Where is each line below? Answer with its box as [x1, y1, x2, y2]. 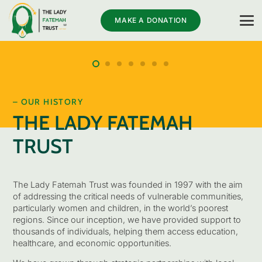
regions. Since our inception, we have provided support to [12, 214, 241, 225]
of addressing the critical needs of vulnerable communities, [12, 191, 243, 201]
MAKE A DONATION [115, 16, 187, 25]
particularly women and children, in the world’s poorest [12, 202, 228, 213]
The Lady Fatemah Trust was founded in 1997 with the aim [12, 179, 243, 189]
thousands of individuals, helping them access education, [12, 226, 238, 236]
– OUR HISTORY [12, 96, 83, 108]
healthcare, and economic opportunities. [12, 237, 171, 248]
